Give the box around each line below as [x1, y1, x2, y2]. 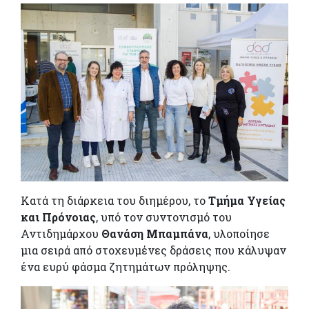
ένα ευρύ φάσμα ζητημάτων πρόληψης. [21, 259, 230, 274]
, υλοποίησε [208, 226, 270, 241]
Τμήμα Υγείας [208, 192, 286, 208]
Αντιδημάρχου [21, 226, 101, 241]
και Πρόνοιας [21, 209, 96, 224]
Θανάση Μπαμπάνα [101, 226, 208, 241]
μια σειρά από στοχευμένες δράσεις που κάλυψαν [21, 242, 286, 257]
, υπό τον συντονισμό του [96, 209, 232, 224]
